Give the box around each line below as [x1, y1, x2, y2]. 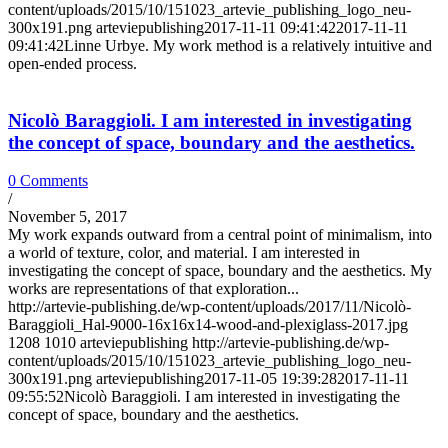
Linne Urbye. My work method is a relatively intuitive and [64, 37, 432, 54]
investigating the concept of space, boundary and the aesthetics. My [8, 262, 432, 280]
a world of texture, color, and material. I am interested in [8, 244, 360, 262]
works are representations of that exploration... [8, 280, 299, 298]
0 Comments [8, 172, 88, 190]
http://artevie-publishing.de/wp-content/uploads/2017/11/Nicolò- [8, 298, 411, 316]
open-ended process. [8, 55, 137, 72]
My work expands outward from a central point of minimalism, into [8, 226, 432, 244]
